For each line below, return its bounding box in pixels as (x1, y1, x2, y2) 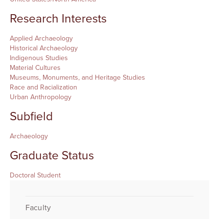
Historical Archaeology (10, 44, 78, 53)
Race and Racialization (10, 83, 77, 92)
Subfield (10, 109, 53, 124)
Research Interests (10, 12, 107, 26)
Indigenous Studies (10, 54, 68, 63)
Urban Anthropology (10, 93, 71, 102)
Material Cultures (10, 64, 61, 72)
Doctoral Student (10, 171, 61, 180)
